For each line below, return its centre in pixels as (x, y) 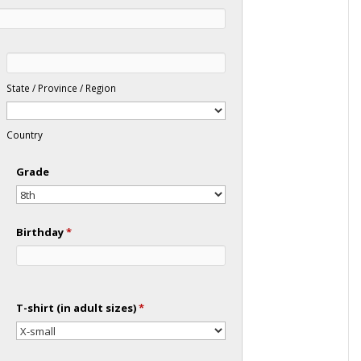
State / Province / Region (62, 87)
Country (25, 134)
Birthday (41, 232)
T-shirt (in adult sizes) (78, 307)
